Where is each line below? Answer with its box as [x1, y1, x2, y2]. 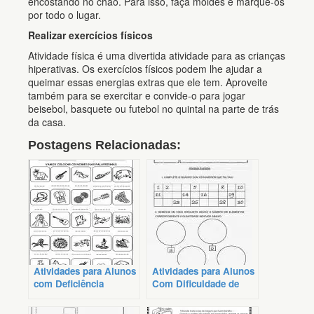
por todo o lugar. [28, 8, 101, 22]
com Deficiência [34, 277, 104, 291]
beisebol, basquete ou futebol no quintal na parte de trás [28, 102, 279, 116]
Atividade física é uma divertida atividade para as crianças [28, 48, 285, 63]
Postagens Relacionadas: [28, 138, 181, 153]
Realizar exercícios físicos [28, 28, 153, 43]
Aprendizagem [152, 289, 216, 303]
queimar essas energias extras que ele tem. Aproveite [28, 75, 268, 90]
